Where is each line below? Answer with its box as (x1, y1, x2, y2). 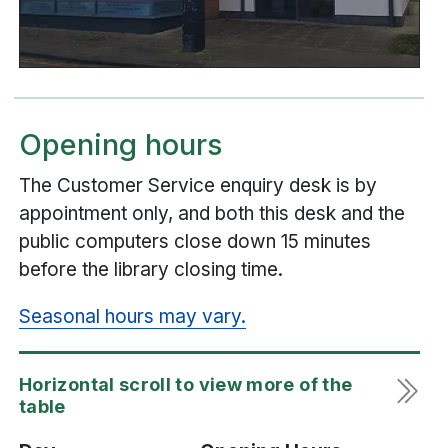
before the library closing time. (19, 257, 283, 281)
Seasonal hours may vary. (19, 304, 246, 328)
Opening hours (19, 127, 223, 163)
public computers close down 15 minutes (19, 229, 371, 253)
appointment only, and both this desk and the (19, 201, 405, 225)
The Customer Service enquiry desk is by (19, 173, 377, 197)
